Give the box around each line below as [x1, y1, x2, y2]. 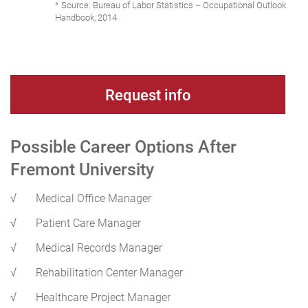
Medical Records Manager [36, 240, 162, 255]
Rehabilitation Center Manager [36, 265, 183, 280]
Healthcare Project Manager [36, 289, 170, 305]
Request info [104, 85, 191, 105]
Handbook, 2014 [55, 11, 117, 24]
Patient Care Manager [36, 215, 141, 230]
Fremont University [10, 157, 154, 181]
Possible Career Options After [10, 135, 236, 158]
